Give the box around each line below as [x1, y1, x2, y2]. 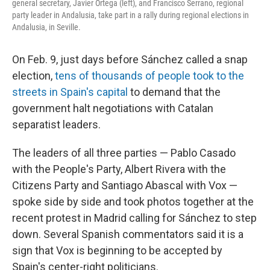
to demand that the [128, 86, 221, 99]
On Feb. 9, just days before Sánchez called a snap [12, 53, 248, 66]
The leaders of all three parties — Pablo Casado [12, 146, 236, 160]
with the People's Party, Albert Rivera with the [12, 163, 226, 176]
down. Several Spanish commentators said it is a [12, 228, 243, 241]
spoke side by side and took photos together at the [12, 195, 254, 209]
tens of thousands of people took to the [55, 69, 244, 83]
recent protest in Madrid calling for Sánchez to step [12, 212, 257, 225]
